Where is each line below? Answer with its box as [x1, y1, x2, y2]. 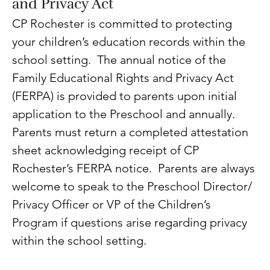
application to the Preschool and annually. [12, 107, 239, 122]
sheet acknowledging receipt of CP [12, 143, 202, 158]
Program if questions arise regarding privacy [12, 215, 251, 230]
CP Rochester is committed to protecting [12, 16, 236, 31]
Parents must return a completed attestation [12, 125, 252, 140]
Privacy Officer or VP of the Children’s [12, 197, 215, 212]
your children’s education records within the [12, 34, 249, 49]
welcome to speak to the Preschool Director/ [12, 179, 256, 194]
